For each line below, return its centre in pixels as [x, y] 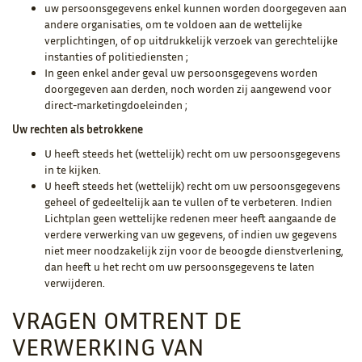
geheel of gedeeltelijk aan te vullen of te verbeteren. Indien [188, 201]
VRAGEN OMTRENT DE [127, 320]
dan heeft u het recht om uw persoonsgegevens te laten [179, 266]
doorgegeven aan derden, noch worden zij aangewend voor [188, 88]
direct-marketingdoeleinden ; [116, 104]
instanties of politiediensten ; [116, 56]
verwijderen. [75, 282]
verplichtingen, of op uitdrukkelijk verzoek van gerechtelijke [191, 40]
